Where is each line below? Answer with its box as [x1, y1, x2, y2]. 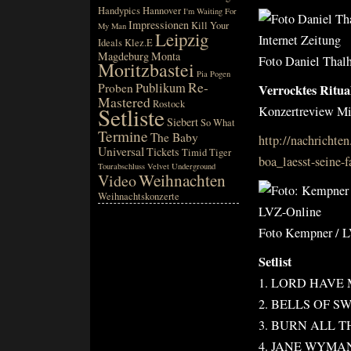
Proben [98, 80, 133, 96]
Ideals [98, 36, 122, 49]
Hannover [143, 4, 181, 17]
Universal [98, 143, 144, 159]
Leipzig [155, 27, 208, 51]
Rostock [153, 97, 185, 110]
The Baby [150, 129, 198, 145]
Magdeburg [98, 49, 149, 63]
